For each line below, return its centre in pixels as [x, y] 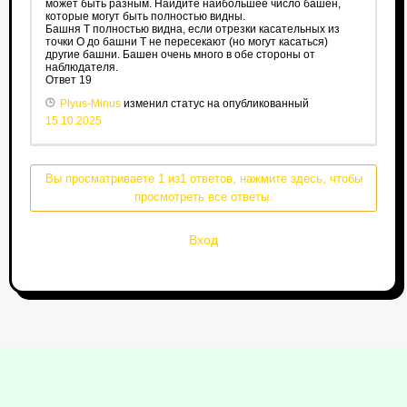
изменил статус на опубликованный [214, 104]
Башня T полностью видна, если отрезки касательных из [192, 30]
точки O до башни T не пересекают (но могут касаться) [186, 42]
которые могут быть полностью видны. [145, 17]
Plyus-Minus [90, 104]
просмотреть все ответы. [203, 197]
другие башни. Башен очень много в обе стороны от [180, 55]
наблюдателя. [81, 68]
